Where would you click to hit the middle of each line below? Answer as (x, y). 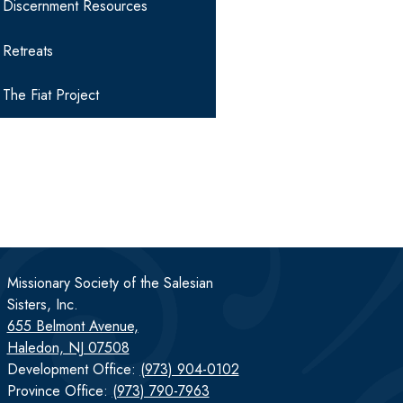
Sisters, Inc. (42, 305)
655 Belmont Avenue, (72, 327)
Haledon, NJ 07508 (68, 348)
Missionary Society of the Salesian (110, 283)
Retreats (27, 50)
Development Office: (73, 370)
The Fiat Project (50, 95)
